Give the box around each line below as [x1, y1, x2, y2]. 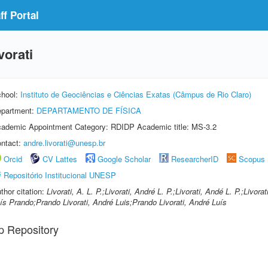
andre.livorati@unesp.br [23, 137, 105, 148]
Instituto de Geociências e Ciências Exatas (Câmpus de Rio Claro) [20, 89, 251, 100]
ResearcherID [171, 153, 221, 165]
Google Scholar [98, 153, 151, 165]
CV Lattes [42, 153, 77, 165]
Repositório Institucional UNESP [4, 169, 116, 181]
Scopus [239, 153, 265, 165]
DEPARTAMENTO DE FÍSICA [36, 105, 141, 116]
